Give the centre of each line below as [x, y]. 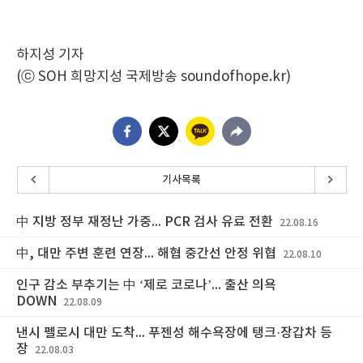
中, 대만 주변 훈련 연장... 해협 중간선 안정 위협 [146, 254]
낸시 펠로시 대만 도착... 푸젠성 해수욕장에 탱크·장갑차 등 [174, 333]
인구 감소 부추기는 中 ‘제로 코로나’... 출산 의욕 [146, 285]
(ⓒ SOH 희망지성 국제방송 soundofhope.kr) [154, 77]
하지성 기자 [50, 55]
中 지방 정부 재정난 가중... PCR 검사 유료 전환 [145, 222]
